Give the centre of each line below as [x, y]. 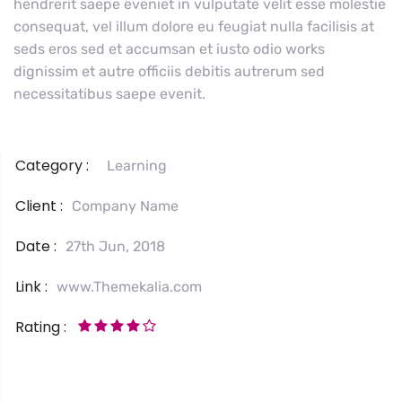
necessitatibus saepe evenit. [109, 94]
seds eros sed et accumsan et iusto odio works [169, 49]
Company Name [125, 206]
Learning [137, 166]
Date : [36, 247]
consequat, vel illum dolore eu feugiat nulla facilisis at [194, 27]
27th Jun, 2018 [115, 247]
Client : [39, 206]
